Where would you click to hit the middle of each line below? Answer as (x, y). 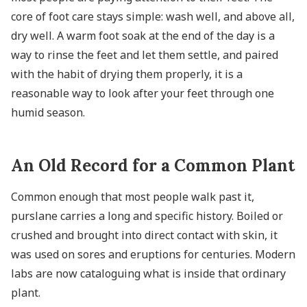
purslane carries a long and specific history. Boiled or (147, 216)
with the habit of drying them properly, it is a (127, 74)
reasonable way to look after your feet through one (143, 93)
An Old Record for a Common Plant (153, 165)
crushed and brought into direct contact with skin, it (144, 235)
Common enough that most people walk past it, (133, 196)
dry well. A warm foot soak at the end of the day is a (143, 35)
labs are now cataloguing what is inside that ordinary (148, 273)
